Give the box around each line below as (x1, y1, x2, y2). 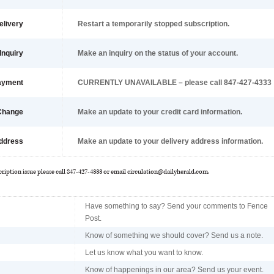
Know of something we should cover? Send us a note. (85, 231, 263, 240)
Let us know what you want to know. (85, 248, 203, 257)
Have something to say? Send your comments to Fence (85, 202, 268, 210)
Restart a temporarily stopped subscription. (78, 20, 229, 28)
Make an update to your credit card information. (78, 108, 242, 116)
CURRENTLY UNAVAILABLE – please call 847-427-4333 (78, 78, 272, 87)
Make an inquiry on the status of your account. (78, 49, 238, 57)
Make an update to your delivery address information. (78, 137, 263, 146)
